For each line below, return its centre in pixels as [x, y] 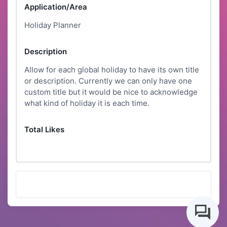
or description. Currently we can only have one [108, 81]
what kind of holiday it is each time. [87, 103]
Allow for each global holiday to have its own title [112, 70]
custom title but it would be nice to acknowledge [111, 92]
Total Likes [44, 130]
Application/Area [56, 7]
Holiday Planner [53, 25]
